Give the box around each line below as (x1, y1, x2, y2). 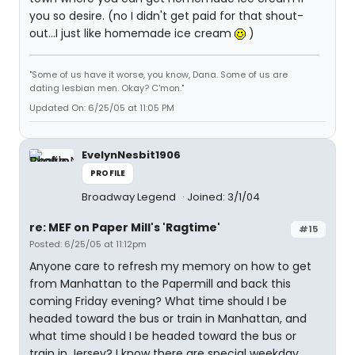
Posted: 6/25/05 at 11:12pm (29, 238, 147, 250)
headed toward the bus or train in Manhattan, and (29, 311, 307, 326)
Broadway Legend (82, 189, 178, 204)
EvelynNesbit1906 (82, 147, 181, 162)
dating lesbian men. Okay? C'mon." (29, 82, 184, 94)
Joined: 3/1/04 (187, 189, 260, 204)
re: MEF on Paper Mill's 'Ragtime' (29, 219, 220, 235)
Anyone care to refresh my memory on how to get (29, 258, 311, 274)
